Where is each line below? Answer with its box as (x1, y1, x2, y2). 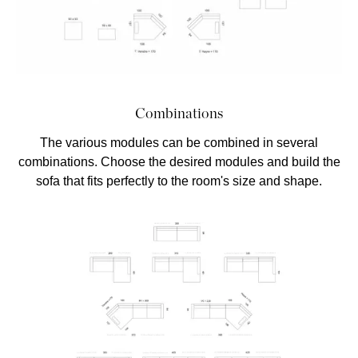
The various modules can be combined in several (40, 134, 318, 149)
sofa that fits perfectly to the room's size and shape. (36, 173, 322, 188)
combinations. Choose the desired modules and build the (18, 153, 340, 169)
